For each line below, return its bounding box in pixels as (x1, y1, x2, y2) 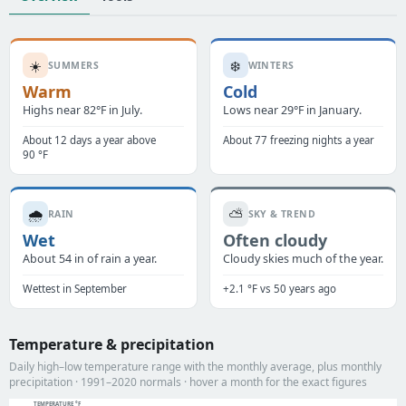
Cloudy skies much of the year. (222, 251, 383, 267)
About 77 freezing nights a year (222, 133, 374, 148)
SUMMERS (48, 58, 99, 72)
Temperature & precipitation (9, 334, 215, 355)
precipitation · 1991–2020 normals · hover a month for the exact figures (9, 374, 367, 391)
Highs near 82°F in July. (23, 102, 142, 119)
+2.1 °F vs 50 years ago (222, 282, 336, 296)
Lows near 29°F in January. (222, 102, 362, 119)
